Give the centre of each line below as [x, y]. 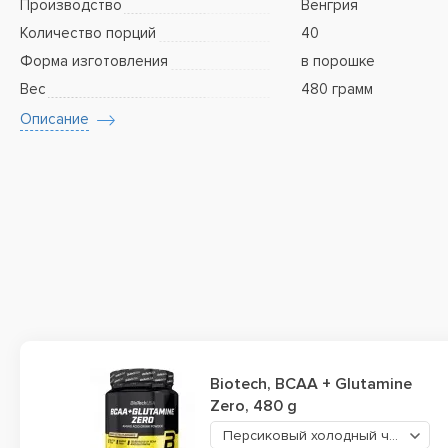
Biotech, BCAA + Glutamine [311, 384]
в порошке [338, 61]
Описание [54, 119]
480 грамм [337, 89]
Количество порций [88, 33]
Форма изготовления [94, 61]
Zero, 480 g [253, 406]
